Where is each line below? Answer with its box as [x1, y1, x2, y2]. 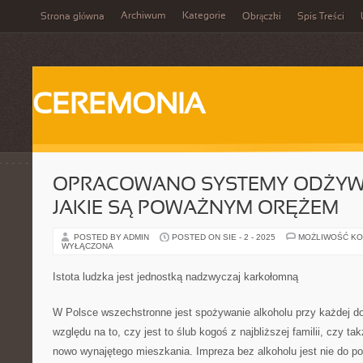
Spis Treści [297, 12, 344, 22]
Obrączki [242, 12, 281, 22]
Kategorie [182, 11, 226, 21]
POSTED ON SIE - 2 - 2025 [172, 233, 275, 241]
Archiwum [121, 11, 166, 21]
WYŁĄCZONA [62, 241, 113, 250]
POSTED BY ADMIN [74, 233, 152, 241]
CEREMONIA [32, 92, 205, 120]
